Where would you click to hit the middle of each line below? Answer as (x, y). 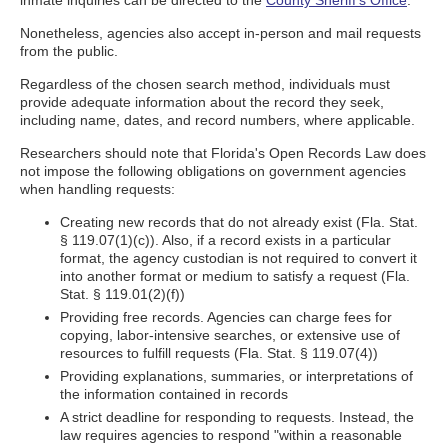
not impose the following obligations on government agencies (213, 171)
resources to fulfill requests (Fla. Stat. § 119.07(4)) (219, 353)
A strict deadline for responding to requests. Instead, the (237, 417)
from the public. (69, 51)
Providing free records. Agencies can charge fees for (226, 317)
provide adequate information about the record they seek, (202, 102)
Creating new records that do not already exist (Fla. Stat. (239, 222)
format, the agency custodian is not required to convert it (238, 258)
